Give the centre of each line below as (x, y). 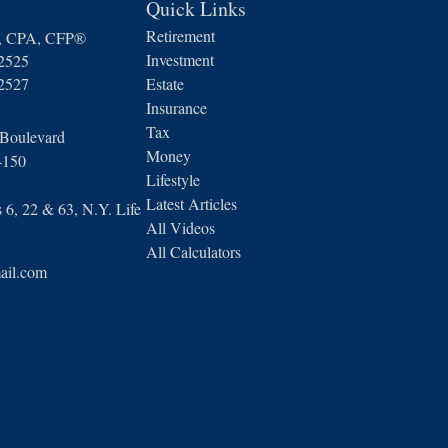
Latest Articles (191, 203)
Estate (165, 83)
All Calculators (193, 251)
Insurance (176, 107)
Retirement (180, 35)
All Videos (180, 227)
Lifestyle (173, 179)
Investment (180, 59)
